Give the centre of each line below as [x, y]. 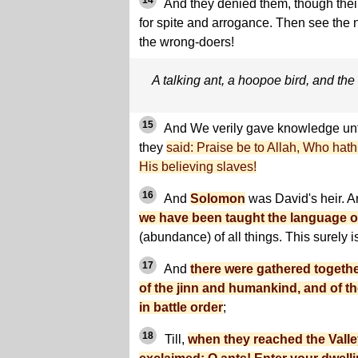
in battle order [181, 308]
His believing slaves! [198, 167]
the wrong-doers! [187, 42]
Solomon [218, 199]
